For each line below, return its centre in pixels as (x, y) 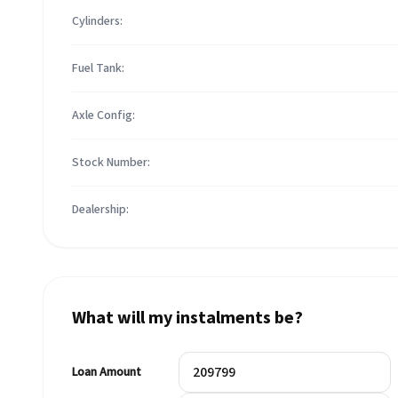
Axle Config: (103, 115)
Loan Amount (107, 372)
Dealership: (100, 210)
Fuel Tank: (98, 68)
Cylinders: (97, 21)
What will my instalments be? (187, 318)
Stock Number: (111, 163)
